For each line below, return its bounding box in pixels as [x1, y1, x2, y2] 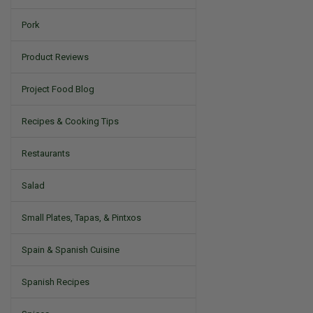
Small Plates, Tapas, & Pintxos [22, 212, 141, 223]
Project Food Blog [22, 84, 94, 94]
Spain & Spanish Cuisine [22, 245, 119, 255]
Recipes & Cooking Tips [22, 116, 119, 126]
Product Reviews [22, 52, 89, 62]
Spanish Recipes [22, 277, 89, 287]
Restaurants [22, 148, 70, 159]
